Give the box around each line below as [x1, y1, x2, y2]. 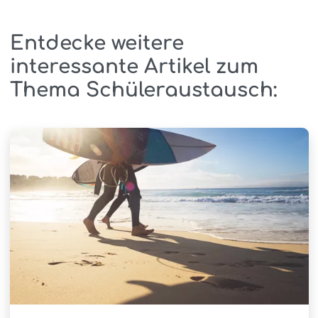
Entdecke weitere [9, 31, 184, 55]
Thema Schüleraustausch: [9, 78, 277, 102]
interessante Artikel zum [9, 55, 258, 78]
